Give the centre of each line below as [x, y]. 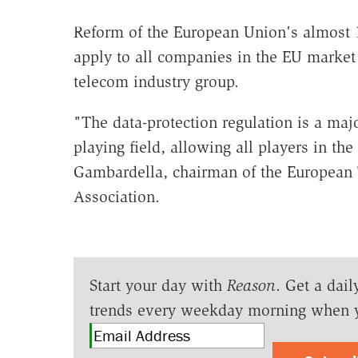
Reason [251, 286]
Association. [116, 197]
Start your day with [158, 286]
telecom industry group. [156, 82]
